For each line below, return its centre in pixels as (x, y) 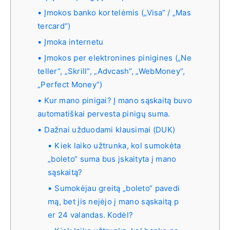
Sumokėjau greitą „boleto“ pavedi (117, 188)
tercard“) (54, 26)
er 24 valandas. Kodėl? (91, 215)
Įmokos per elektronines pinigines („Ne (118, 58)
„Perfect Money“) (70, 85)
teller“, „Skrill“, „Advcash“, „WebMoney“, (111, 71)
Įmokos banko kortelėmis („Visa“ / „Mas (118, 13)
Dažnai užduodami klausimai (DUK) (110, 130)
